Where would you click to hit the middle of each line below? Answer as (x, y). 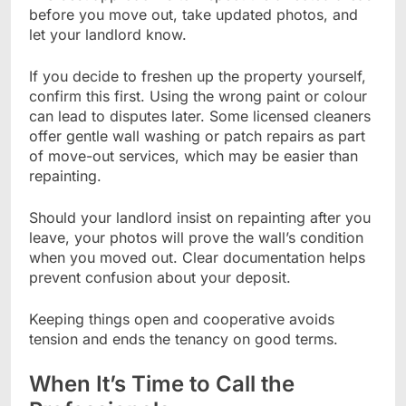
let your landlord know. (108, 34)
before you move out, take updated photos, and (193, 14)
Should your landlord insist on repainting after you (200, 217)
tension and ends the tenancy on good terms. (184, 338)
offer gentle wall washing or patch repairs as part (197, 135)
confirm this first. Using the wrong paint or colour (198, 96)
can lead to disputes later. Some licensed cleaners (200, 116)
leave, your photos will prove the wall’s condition (196, 237)
